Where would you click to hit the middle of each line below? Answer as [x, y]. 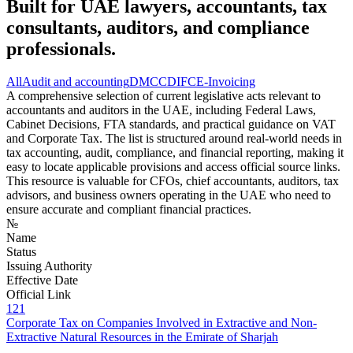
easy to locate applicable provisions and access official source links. [173, 167]
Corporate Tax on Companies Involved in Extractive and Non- [162, 323]
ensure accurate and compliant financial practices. [129, 210]
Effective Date [42, 281]
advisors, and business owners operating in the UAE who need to [169, 195]
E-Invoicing [226, 82]
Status [21, 252]
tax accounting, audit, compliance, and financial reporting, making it [175, 153]
